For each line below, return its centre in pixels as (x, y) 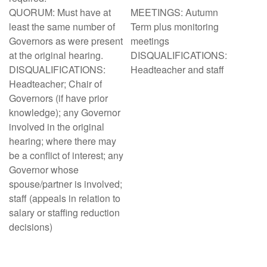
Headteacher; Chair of (55, 84)
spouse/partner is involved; (66, 184)
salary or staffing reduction (64, 212)
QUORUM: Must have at (60, 12)
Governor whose (44, 170)
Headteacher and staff (177, 69)
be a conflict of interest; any (66, 155)
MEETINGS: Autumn (174, 12)
